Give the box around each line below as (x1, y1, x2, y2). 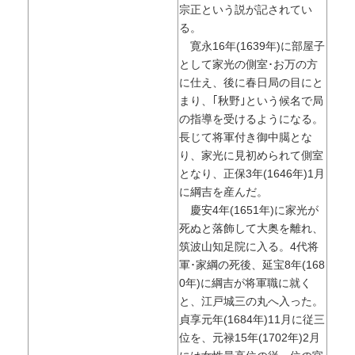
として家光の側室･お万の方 (178, 58, 318, 71)
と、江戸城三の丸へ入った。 (178, 295, 323, 308)
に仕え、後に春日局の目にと (178, 76, 323, 90)
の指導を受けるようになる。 (178, 113, 323, 126)
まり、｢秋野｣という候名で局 (178, 94, 323, 108)
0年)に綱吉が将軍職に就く (178, 277, 311, 290)
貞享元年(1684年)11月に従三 (178, 313, 325, 326)
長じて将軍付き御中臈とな (178, 131, 312, 144)
